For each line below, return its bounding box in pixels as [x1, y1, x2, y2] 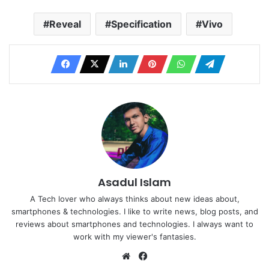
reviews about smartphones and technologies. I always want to [16, 219, 253, 229]
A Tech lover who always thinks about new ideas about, [29, 194, 240, 204]
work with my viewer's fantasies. [73, 232, 196, 242]
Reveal [49, 18, 81, 31]
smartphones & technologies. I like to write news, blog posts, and [11, 207, 258, 217]
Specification [111, 18, 172, 31]
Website [133, 250, 167, 262]
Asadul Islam [98, 175, 171, 190]
